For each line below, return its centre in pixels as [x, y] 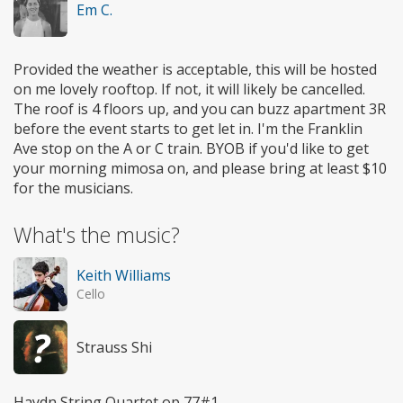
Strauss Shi [114, 348]
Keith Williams [124, 276]
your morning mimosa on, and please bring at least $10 [200, 169]
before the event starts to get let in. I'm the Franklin [188, 129]
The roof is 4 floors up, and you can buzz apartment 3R [200, 109]
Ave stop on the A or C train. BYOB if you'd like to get [191, 149]
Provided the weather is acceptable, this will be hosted [195, 70]
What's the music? [97, 235]
